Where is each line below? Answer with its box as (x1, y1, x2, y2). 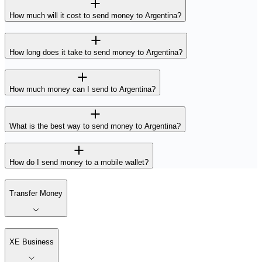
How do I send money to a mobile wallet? (9, 158, 149, 167)
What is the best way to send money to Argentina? (9, 121, 181, 130)
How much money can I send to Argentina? (9, 84, 156, 94)
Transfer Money (9, 189, 63, 198)
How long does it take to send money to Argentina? (9, 48, 182, 57)
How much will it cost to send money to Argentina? (9, 11, 181, 20)
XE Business (9, 237, 54, 246)
